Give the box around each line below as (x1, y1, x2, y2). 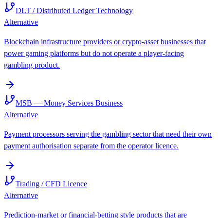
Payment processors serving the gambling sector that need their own (4, 130, 212, 139)
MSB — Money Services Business (16, 99, 123, 108)
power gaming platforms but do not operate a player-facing (4, 49, 184, 58)
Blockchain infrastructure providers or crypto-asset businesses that (4, 37, 206, 46)
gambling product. (4, 61, 60, 70)
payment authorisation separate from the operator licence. (4, 142, 179, 150)
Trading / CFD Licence (16, 180, 87, 188)
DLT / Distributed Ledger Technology (16, 6, 133, 15)
